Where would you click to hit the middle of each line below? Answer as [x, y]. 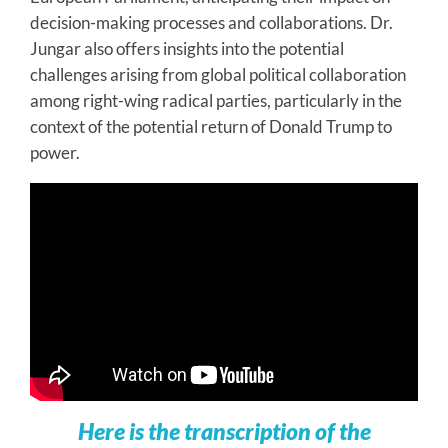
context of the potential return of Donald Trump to [211, 126]
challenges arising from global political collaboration [218, 74]
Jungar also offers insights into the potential [187, 48]
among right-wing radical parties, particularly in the [216, 100]
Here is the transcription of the [224, 430]
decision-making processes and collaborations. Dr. [211, 22]
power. [55, 152]
